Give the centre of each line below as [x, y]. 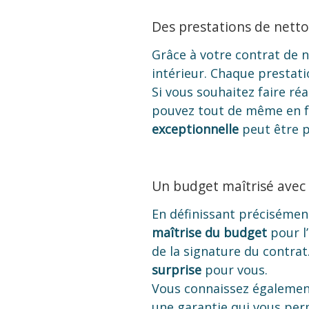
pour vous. [235, 270]
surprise [177, 270]
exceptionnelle [195, 129]
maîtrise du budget [209, 233]
